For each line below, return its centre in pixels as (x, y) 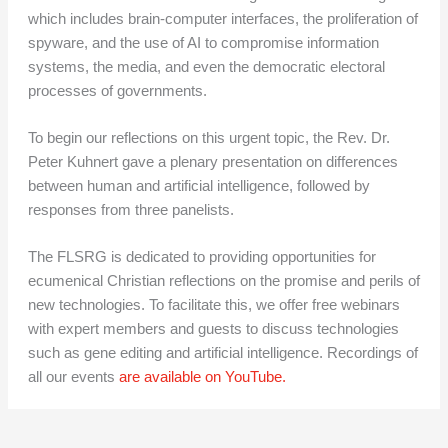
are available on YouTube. (202, 377)
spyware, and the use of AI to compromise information (203, 42)
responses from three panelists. (130, 210)
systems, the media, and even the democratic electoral (206, 66)
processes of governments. (117, 90)
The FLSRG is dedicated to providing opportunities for (201, 257)
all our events (73, 377)
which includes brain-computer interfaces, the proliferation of (222, 18)
